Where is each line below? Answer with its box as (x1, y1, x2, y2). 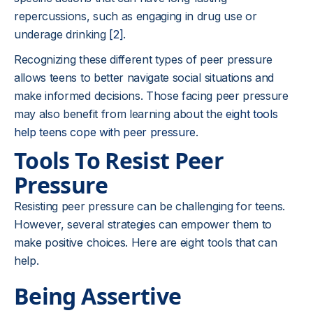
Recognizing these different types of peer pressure (14, 52, 272, 66)
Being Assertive (14, 281, 182, 311)
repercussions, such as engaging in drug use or (14, 9, 257, 23)
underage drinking (14, 27, 110, 41)
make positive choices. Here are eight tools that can (14, 235, 277, 249)
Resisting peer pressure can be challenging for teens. (14, 199, 286, 213)
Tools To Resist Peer (14, 145, 224, 175)
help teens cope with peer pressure (14, 125, 196, 139)
